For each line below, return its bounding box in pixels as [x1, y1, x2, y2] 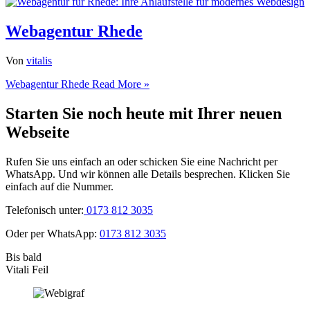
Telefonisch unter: [6, 203, 84, 216]
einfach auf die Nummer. [6, 180, 113, 192]
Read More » [89, 77, 149, 90]
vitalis [26, 54, 52, 66]
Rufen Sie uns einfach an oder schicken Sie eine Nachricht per [6, 155, 277, 167]
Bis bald [6, 250, 42, 263]
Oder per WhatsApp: [6, 227, 100, 239]
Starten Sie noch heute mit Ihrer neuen [6, 104, 282, 122]
